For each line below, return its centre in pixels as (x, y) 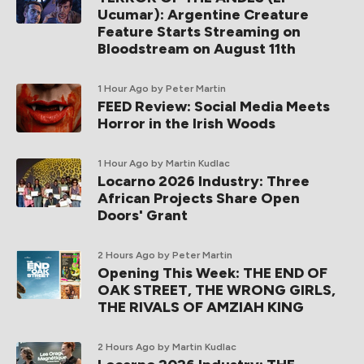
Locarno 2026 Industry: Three (204, 182)
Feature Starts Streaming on (199, 32)
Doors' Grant (143, 216)
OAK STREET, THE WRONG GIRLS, (217, 290)
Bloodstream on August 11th (197, 49)
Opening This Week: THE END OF (212, 273)
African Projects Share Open (199, 199)
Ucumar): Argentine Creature (203, 15)
